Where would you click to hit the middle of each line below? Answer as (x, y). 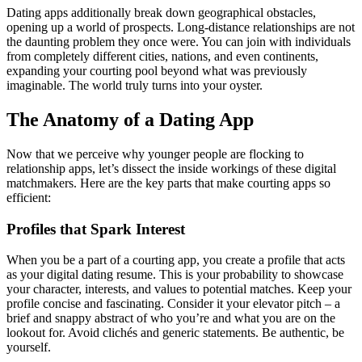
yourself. (29, 347)
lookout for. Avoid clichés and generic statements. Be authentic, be (175, 333)
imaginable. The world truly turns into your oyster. (135, 85)
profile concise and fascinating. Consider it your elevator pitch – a (173, 304)
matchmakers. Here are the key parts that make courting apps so (168, 183)
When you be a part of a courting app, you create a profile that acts (176, 260)
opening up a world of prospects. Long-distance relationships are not (181, 27)
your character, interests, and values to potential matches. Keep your (179, 289)
